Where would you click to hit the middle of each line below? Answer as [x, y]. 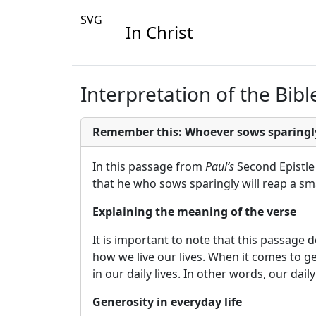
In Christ [159, 32]
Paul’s [220, 166]
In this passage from [149, 166]
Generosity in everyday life [167, 302]
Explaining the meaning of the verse [194, 212]
